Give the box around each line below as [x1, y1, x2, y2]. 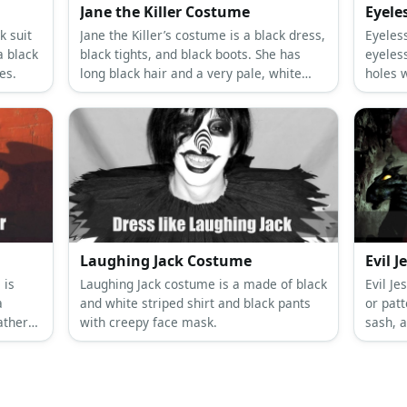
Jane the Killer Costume [79, 2, 250, 23]
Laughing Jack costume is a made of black [79, 275, 327, 293]
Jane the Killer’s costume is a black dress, [79, 26, 325, 45]
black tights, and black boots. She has [79, 45, 301, 64]
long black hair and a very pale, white [79, 65, 302, 83]
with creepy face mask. [79, 313, 217, 332]
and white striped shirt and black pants [79, 294, 311, 313]
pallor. [79, 84, 116, 102]
